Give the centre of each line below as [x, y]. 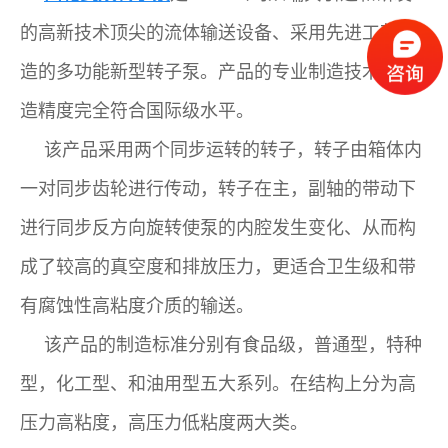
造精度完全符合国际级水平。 [137, 109]
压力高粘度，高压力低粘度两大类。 [164, 421]
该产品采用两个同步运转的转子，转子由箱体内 [233, 148]
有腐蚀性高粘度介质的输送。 [137, 304]
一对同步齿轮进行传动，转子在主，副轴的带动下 [218, 187]
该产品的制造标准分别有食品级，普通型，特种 [233, 343]
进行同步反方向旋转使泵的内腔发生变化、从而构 [218, 226]
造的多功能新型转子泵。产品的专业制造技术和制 [218, 70]
